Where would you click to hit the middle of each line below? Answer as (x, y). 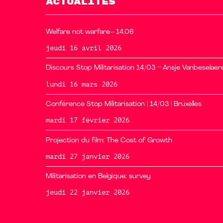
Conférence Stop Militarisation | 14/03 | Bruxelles (124, 104)
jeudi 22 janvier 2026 (88, 192)
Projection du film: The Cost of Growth (109, 140)
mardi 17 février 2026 (88, 120)
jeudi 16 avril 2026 (84, 48)
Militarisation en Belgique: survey (98, 177)
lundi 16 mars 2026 (82, 84)
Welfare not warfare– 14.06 (90, 32)
